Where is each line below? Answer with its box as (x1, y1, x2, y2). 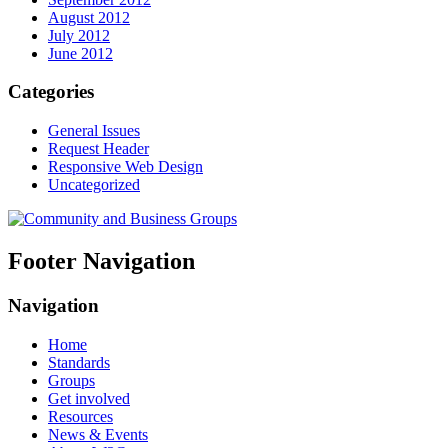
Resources (48, 407, 113, 425)
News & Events (48, 425, 148, 443)
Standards (48, 353, 110, 371)
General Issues (48, 122, 140, 140)
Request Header (48, 140, 149, 158)
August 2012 (48, 8, 130, 26)
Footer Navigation (8, 247, 195, 274)
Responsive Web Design (48, 158, 203, 176)
